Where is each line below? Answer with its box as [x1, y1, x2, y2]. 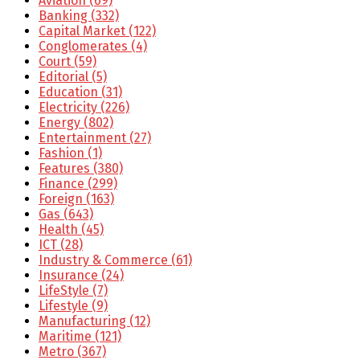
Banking [39, 7, 91, 23]
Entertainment [39, 129, 129, 145]
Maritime [39, 328, 95, 344]
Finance [39, 175, 88, 191]
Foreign [39, 190, 86, 207]
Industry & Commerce [39, 252, 171, 268]
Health [39, 221, 81, 237]
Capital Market [39, 22, 129, 39]
